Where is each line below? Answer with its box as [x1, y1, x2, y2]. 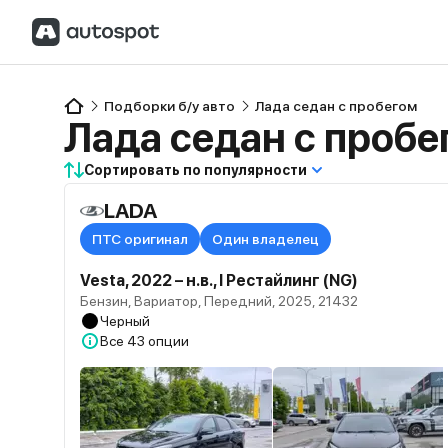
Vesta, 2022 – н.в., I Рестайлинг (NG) [80, 271, 358, 290]
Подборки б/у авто [104, 98, 235, 114]
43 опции [127, 333, 189, 349]
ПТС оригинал [92, 231, 188, 247]
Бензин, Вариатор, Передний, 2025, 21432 [80, 293, 358, 309]
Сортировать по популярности [84, 162, 307, 178]
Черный [100, 313, 150, 329]
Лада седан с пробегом [255, 98, 417, 114]
